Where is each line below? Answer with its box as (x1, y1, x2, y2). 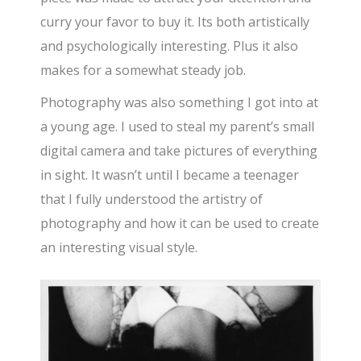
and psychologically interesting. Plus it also (40, 36, 299, 55)
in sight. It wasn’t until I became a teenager (40, 165, 300, 184)
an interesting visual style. (40, 238, 198, 256)
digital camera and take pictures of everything (40, 141, 318, 160)
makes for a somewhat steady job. (40, 60, 247, 79)
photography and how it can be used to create (40, 214, 320, 232)
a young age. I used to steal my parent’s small (40, 117, 315, 135)
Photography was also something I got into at (40, 93, 319, 111)
